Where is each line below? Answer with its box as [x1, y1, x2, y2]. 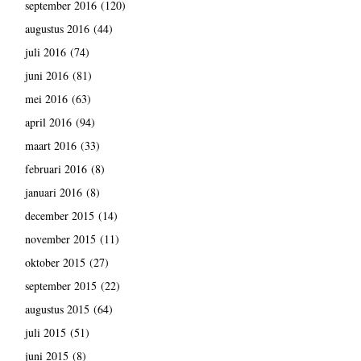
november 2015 [24, 231, 96, 247]
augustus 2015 [24, 301, 89, 317]
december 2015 [24, 208, 94, 224]
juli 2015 [24, 325, 66, 341]
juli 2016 [24, 44, 66, 60]
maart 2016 [24, 138, 77, 154]
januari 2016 [24, 185, 82, 201]
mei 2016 [24, 91, 68, 107]
